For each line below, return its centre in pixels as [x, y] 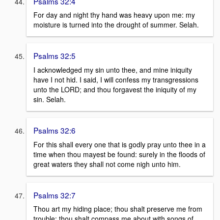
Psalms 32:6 [55, 130]
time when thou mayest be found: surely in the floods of [119, 154]
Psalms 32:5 [55, 56]
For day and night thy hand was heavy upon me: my [114, 15]
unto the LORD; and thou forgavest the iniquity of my [115, 89]
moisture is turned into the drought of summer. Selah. [116, 25]
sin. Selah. [50, 99]
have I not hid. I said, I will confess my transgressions [116, 79]
